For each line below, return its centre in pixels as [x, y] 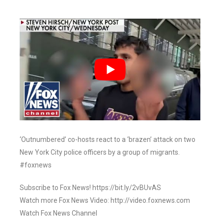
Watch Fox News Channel [58, 213]
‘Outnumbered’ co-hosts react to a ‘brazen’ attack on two [108, 140]
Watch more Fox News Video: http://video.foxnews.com [105, 201]
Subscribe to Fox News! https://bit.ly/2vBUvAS [90, 188]
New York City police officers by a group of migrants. [100, 152]
